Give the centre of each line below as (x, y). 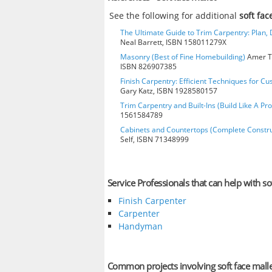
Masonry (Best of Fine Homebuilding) (183, 56)
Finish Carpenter (152, 201)
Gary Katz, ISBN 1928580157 (169, 90)
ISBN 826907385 (148, 66)
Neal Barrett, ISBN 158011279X (173, 42)
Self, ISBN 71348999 (155, 139)
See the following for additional (175, 15)
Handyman (140, 226)
